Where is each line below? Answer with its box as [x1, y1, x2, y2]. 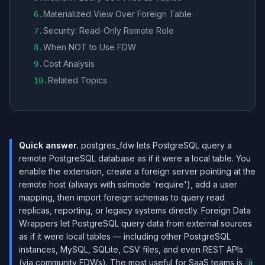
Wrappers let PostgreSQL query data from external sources [19, 218, 252, 228]
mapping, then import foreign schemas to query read [19, 192, 225, 202]
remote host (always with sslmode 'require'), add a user [19, 179, 237, 189]
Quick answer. [19, 140, 79, 150]
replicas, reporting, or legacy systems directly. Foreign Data [19, 205, 251, 215]
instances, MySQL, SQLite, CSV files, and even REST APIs [19, 244, 243, 254]
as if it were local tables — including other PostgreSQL [19, 231, 231, 241]
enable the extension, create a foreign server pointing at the [19, 166, 256, 176]
